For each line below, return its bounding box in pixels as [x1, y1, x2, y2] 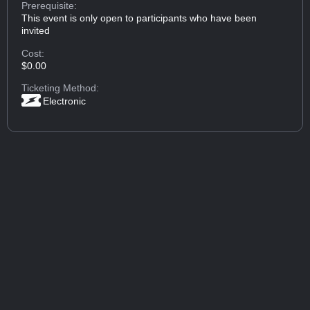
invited [21, 25, 51, 37]
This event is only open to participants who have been [21, 12, 257, 24]
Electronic [43, 95, 86, 107]
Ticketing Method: [21, 82, 100, 94]
